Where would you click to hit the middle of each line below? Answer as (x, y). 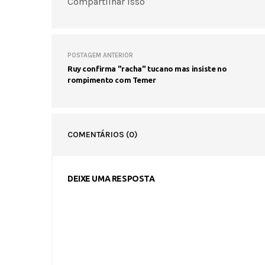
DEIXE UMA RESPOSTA (111, 178)
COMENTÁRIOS (97, 134)
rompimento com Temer (112, 80)
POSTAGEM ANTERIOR (100, 55)
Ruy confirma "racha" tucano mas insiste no (147, 68)
